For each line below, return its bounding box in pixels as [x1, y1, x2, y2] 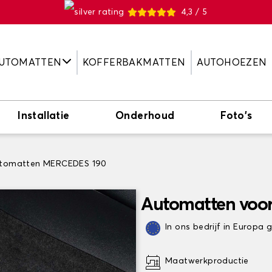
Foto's [220, 111, 253, 121]
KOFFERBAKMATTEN [82, 57, 186, 67]
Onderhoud [115, 111, 175, 121]
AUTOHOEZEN [196, 57, 267, 67]
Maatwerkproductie [165, 257, 249, 265]
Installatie [18, 111, 70, 121]
